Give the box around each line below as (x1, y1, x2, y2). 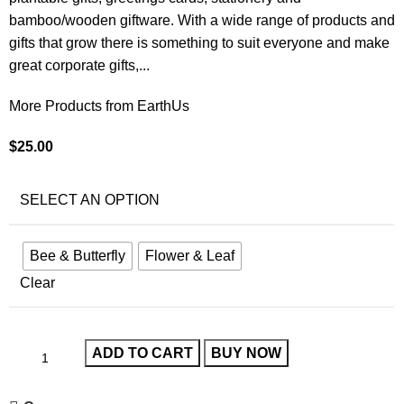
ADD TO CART (92, 345, 194, 362)
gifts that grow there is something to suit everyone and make (9, 35, 390, 51)
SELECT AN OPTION (20, 192, 161, 208)
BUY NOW (211, 345, 282, 362)
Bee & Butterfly (30, 248, 126, 264)
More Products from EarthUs (9, 98, 190, 115)
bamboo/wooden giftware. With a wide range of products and (9, 13, 396, 29)
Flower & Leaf (145, 248, 235, 264)
